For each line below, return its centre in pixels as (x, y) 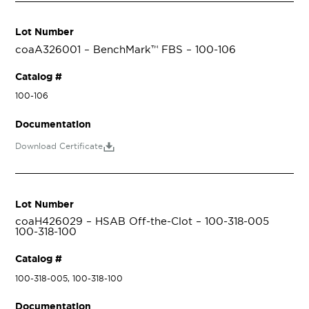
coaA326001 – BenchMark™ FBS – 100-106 (125, 50)
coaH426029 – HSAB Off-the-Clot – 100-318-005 (142, 221)
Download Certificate (59, 147)
